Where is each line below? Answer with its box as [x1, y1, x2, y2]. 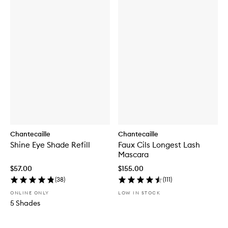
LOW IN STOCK [118, 190, 160, 196]
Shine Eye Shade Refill [10, 140, 90, 150]
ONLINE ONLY [10, 190, 49, 196]
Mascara [118, 150, 149, 160]
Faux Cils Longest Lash [118, 140, 200, 150]
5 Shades [10, 198, 40, 208]
